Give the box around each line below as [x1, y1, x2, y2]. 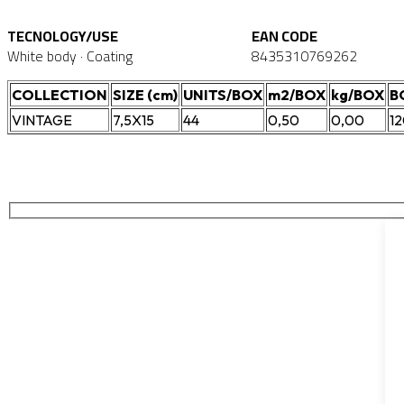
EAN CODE [252, 23, 317, 50]
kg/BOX [331, 86, 384, 105]
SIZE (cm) [113, 86, 178, 105]
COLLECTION [12, 86, 107, 105]
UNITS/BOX [183, 86, 262, 105]
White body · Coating [7, 42, 133, 70]
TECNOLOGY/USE [7, 23, 118, 50]
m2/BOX [268, 86, 326, 105]
